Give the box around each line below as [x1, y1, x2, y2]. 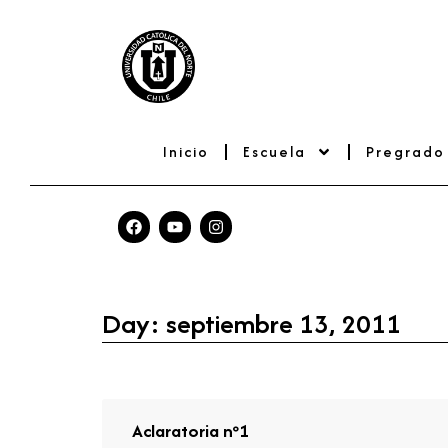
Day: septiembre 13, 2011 [102, 304, 401, 343]
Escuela [242, 141, 306, 162]
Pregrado [365, 141, 445, 162]
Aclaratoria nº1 [132, 418, 249, 443]
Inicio [162, 141, 209, 162]
